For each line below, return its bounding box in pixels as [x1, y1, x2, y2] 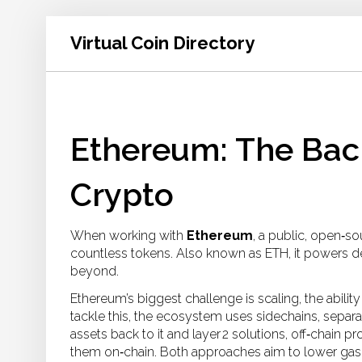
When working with [70, 228, 187, 243]
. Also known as [170, 246, 265, 261]
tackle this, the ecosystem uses [70, 309, 256, 324]
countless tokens [70, 246, 170, 261]
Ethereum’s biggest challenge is [70, 291, 258, 306]
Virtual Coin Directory [70, 32, 255, 53]
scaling [258, 291, 299, 306]
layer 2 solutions [192, 326, 285, 342]
